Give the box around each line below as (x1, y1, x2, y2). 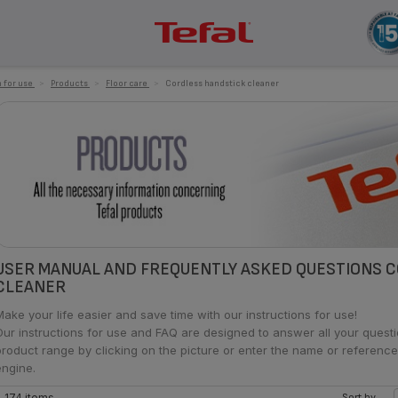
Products (51, 78, 90, 89)
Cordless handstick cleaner (165, 78, 279, 89)
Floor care (106, 78, 149, 89)
